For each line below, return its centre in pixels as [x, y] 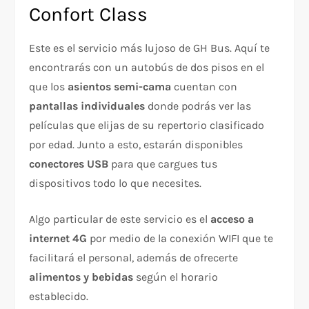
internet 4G [58, 238]
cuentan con [205, 86]
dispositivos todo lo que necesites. [116, 183]
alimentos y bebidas [81, 277]
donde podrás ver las [198, 106]
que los [49, 86]
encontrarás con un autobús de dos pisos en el [147, 67]
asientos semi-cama [120, 86]
